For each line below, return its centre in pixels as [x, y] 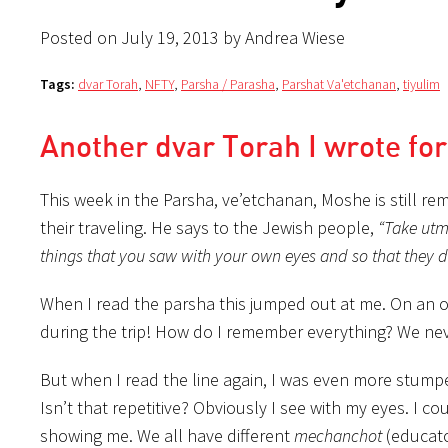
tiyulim [421, 83]
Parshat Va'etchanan [339, 83]
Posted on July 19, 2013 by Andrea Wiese [192, 37]
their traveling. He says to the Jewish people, [209, 227]
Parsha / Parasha [228, 83]
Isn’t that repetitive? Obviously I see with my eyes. [226, 407]
